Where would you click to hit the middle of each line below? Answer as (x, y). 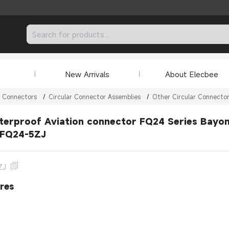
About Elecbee (191, 74)
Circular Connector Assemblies (95, 97)
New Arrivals (87, 74)
